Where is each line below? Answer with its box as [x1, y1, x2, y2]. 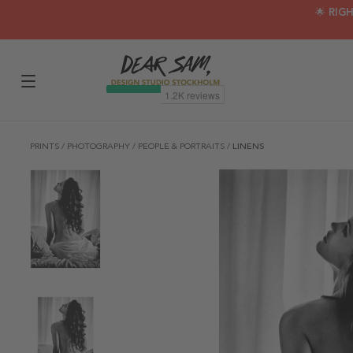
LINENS [232, 141, 265, 151]
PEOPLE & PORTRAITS [138, 141, 227, 151]
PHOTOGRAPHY [67, 141, 132, 151]
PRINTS [30, 141, 61, 151]
